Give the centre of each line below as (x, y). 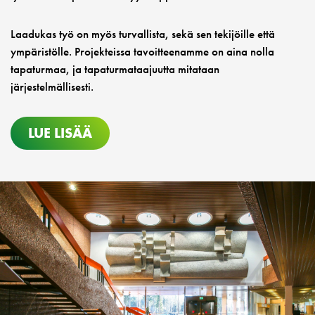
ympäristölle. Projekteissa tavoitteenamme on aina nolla (142, 52)
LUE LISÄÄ (60, 133)
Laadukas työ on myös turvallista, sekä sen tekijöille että (143, 34)
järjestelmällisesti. (52, 87)
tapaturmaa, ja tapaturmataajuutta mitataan (115, 69)
